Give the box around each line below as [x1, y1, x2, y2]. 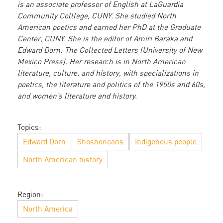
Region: [17, 190, 43, 199]
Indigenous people [135, 137, 197, 146]
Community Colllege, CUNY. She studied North [17, 11, 176, 20]
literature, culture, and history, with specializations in [17, 68, 199, 78]
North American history [23, 155, 103, 164]
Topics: [17, 122, 41, 132]
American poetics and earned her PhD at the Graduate [17, 22, 201, 32]
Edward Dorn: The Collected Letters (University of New [17, 45, 202, 55]
